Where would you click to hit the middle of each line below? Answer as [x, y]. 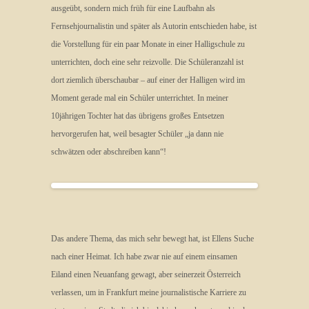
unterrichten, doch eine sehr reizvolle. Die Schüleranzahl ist [147, 62]
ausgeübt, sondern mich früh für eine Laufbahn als [133, 8]
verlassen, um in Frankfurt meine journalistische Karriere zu [149, 292]
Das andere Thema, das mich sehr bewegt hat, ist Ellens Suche [152, 239]
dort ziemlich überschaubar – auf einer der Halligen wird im [148, 80]
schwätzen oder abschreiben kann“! [109, 152]
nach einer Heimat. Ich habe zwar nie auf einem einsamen [144, 257]
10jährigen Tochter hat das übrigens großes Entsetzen [138, 116]
